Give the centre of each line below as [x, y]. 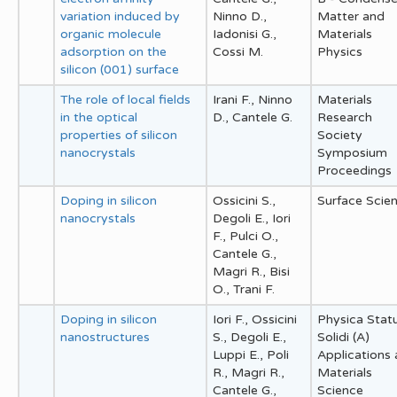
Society [340, 135]
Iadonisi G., [245, 34]
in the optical [99, 117]
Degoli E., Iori [252, 218]
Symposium [352, 152]
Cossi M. [238, 51]
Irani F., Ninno [253, 99]
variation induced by [120, 16]
